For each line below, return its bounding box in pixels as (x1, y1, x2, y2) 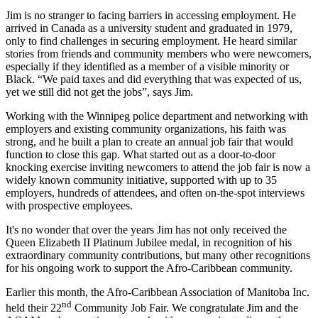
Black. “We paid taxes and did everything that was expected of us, (6, 73, 302, 86)
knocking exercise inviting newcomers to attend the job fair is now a (6, 161, 310, 174)
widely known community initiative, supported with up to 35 (6, 174, 277, 187)
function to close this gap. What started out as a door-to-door (6, 148, 275, 161)
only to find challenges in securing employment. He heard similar (6, 35, 297, 48)
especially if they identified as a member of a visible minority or (6, 60, 289, 73)
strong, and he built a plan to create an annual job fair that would (6, 136, 293, 148)
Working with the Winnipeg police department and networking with (6, 110, 308, 123)
